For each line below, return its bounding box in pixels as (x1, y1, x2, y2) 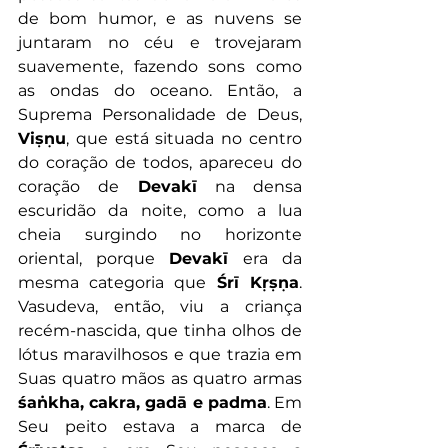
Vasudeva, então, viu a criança (18, 297, 302, 317)
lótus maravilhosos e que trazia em (18, 345, 302, 365)
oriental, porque (18, 249, 169, 269)
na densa (196, 177, 302, 197)
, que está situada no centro (66, 129, 302, 149)
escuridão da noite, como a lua (18, 201, 302, 221)
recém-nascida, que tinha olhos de (18, 321, 302, 341)
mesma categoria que (18, 273, 206, 293)
